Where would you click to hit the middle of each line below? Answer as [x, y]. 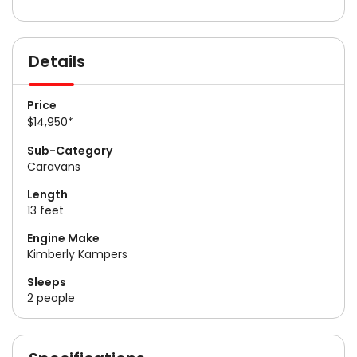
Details [57, 61]
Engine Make [63, 238]
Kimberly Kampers [77, 254]
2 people [51, 298]
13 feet [45, 210]
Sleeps [47, 282]
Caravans [54, 166]
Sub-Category [70, 150]
